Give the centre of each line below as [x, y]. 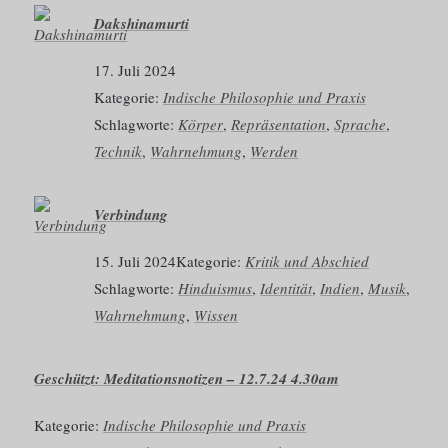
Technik [118, 151]
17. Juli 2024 [135, 70]
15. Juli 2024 [135, 260]
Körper [201, 124]
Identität [286, 287]
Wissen [216, 314]
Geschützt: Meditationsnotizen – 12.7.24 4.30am [187, 378]
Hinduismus [215, 287]
